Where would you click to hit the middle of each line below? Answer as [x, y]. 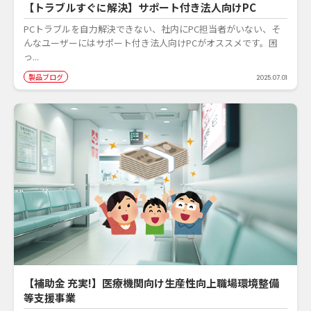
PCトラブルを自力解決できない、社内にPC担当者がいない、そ [152, 29]
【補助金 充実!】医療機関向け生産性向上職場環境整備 [151, 283]
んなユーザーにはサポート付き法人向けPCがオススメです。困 [151, 43]
